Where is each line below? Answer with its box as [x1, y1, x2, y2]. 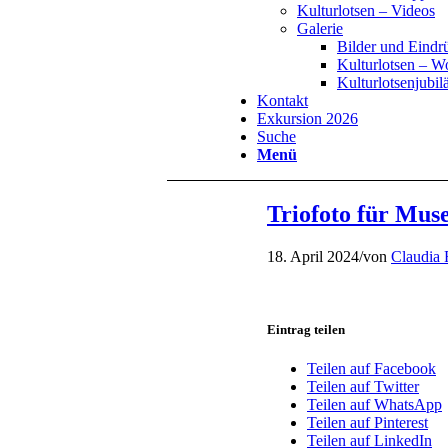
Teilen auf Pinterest [307, 414, 428, 432]
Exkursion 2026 [257, 110, 358, 127]
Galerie [297, 20, 343, 37]
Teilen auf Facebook [307, 360, 436, 378]
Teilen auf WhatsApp [307, 396, 442, 414]
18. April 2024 [267, 247, 359, 265]
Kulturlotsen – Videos [297, 2, 435, 19]
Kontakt [257, 92, 308, 109]
